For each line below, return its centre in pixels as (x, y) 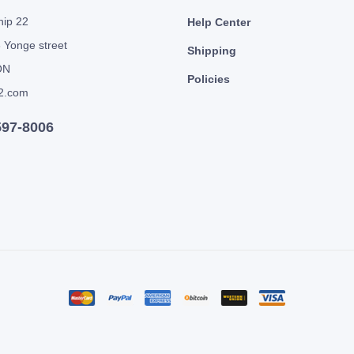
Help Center (218, 22)
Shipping (211, 50)
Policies (208, 79)
